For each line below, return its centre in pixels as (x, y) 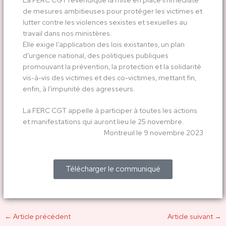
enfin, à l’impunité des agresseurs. (78, 89)
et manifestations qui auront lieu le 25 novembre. (103, 122)
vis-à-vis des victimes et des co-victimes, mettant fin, (109, 77)
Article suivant (191, 217)
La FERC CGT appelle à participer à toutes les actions (110, 111)
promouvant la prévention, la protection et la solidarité (112, 66)
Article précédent (41, 217)
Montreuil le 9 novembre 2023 (154, 133)
